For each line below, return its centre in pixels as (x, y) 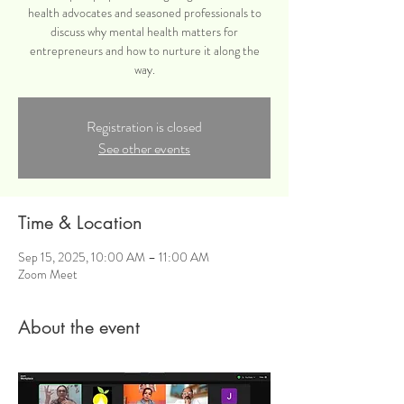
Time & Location (80, 223)
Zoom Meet (48, 274)
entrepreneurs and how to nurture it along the (144, 50)
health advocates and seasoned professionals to (144, 13)
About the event (79, 327)
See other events (144, 148)
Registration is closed (144, 127)
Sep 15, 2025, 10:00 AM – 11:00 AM (114, 257)
